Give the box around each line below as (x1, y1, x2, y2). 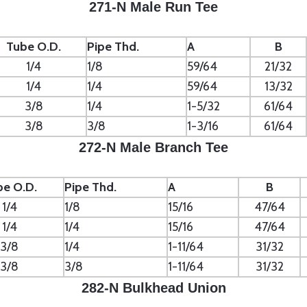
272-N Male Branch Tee (79, 140, 228, 155)
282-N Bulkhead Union (81, 280, 226, 295)
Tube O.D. (6, 39, 61, 54)
